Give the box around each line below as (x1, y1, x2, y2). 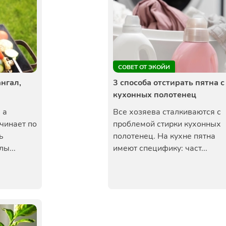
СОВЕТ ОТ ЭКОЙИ (118, 63, 170, 71)
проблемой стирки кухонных (113, 119, 221, 130)
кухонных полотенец (113, 89, 196, 100)
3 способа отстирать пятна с (113, 77, 224, 88)
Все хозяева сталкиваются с (113, 106, 221, 118)
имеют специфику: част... (113, 143, 207, 154)
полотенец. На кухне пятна (113, 131, 215, 142)
